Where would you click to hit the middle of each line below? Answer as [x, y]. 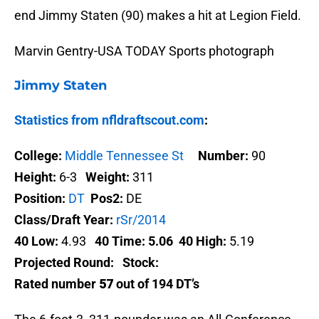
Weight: [108, 177]
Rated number [57, 284]
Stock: [141, 263]
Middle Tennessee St [124, 156]
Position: [40, 199]
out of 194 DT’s [156, 284]
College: [38, 156]
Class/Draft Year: [64, 220]
